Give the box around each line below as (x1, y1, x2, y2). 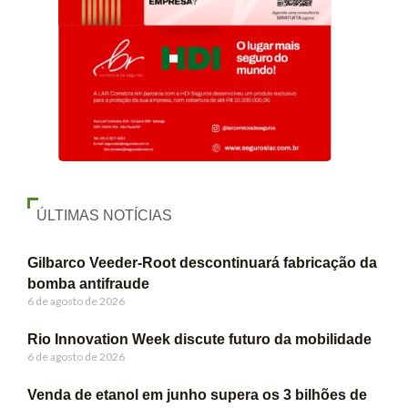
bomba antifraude (27, 276, 149, 291)
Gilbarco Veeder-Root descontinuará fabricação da (27, 255, 377, 270)
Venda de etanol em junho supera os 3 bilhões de (27, 387, 367, 403)
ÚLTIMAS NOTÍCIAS (36, 208, 172, 223)
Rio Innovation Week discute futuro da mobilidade (27, 331, 372, 347)
